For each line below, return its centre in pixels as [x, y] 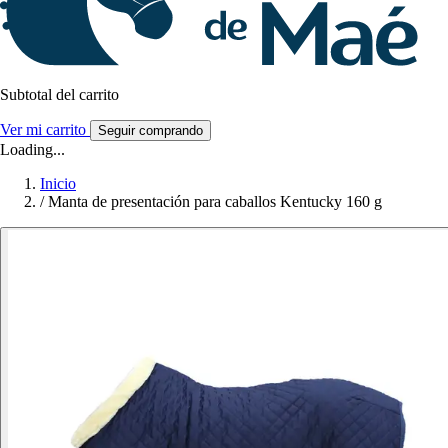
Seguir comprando [150, 131]
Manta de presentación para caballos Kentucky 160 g [215, 202]
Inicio [58, 184]
